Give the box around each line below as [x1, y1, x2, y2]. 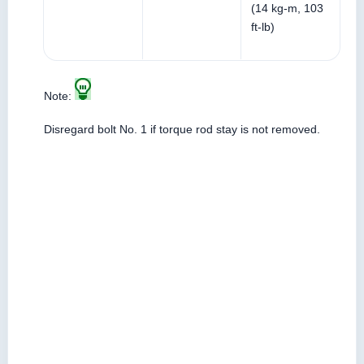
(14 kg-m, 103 [251, 2, 323, 15]
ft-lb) [251, 20, 275, 34]
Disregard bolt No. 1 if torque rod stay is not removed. [44, 123, 320, 136]
